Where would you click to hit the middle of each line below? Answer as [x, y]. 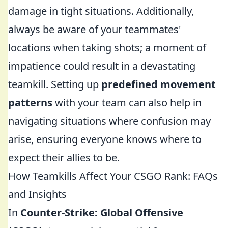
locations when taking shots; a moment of [107, 48]
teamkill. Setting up [55, 84]
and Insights [37, 194]
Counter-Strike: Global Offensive [102, 212]
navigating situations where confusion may [109, 121]
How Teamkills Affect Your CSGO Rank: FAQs [113, 176]
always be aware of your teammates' [95, 29]
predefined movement [159, 84]
